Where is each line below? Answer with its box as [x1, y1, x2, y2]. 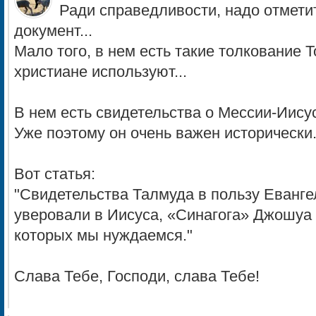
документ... [14, 23, 92, 39]
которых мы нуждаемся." [14, 227, 193, 244]
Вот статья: [14, 166, 95, 183]
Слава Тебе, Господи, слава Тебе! [14, 268, 260, 285]
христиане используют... [14, 63, 187, 80]
